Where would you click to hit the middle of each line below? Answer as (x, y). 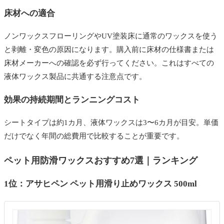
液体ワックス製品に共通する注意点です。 (75, 76)
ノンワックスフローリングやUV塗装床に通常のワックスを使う (111, 36)
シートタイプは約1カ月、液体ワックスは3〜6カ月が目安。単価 (111, 122)
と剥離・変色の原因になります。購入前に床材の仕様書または (109, 49)
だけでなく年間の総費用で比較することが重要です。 (94, 136)
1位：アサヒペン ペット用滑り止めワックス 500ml (100, 183)
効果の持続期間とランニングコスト (72, 99)
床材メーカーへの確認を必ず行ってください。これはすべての (109, 63)
